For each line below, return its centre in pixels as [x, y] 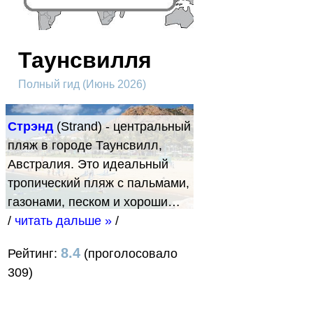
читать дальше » [63, 220]
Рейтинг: [34, 253]
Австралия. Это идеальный [88, 164]
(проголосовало [129, 253]
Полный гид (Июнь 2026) [82, 84]
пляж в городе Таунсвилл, [85, 145]
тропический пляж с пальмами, [99, 183]
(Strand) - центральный [122, 126]
